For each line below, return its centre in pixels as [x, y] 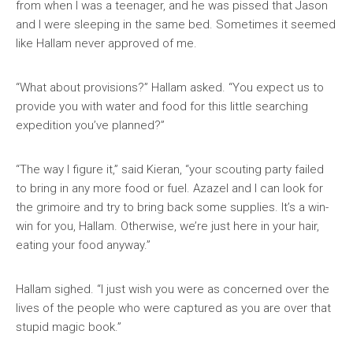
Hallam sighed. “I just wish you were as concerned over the [173, 289]
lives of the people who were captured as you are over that [173, 308]
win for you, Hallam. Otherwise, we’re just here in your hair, [167, 226]
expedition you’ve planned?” [90, 125]
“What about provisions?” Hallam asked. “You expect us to [170, 87]
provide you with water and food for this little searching [162, 106]
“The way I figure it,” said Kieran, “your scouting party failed [170, 169]
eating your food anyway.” [83, 245]
